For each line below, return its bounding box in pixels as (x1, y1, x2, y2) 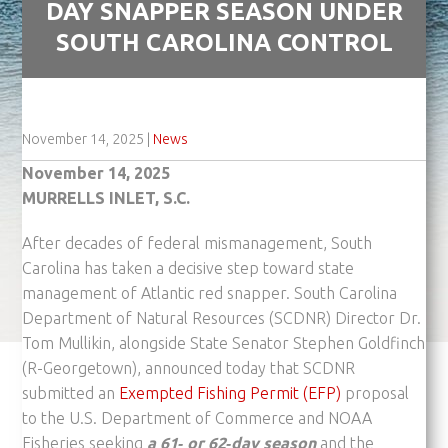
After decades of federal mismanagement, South (22, 233, 373, 252)
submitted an (22, 383, 120, 402)
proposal (341, 383, 410, 402)
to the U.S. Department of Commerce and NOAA (22, 408, 373, 427)
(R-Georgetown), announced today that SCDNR (22, 358, 356, 377)
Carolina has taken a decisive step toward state (22, 258, 355, 277)
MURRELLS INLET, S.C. (22, 188, 191, 207)
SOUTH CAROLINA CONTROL (55, 28, 393, 56)
